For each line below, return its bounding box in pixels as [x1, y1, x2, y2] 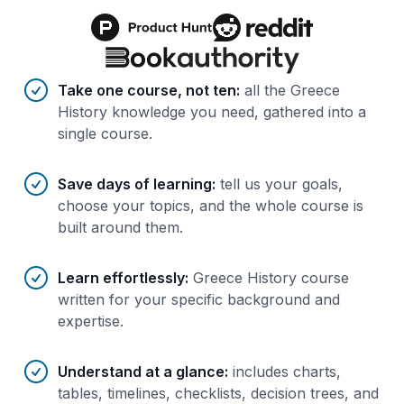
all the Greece [244, 81, 340, 100]
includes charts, [233, 363, 341, 381]
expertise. [58, 312, 124, 331]
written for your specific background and [58, 290, 340, 309]
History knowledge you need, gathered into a [58, 103, 366, 122]
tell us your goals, [220, 175, 343, 194]
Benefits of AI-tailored [21, 78, 176, 97]
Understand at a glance [58, 363, 225, 381]
